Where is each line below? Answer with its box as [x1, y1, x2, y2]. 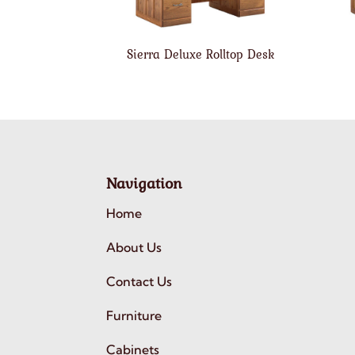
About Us [106, 239, 162, 255]
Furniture [106, 307, 162, 323]
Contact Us [106, 273, 173, 289]
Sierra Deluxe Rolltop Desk [126, 44, 274, 63]
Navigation [106, 170, 183, 195]
